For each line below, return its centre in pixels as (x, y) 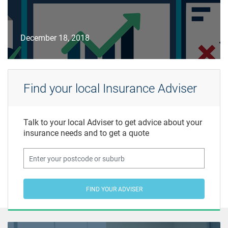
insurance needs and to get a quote (86, 133)
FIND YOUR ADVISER (114, 189)
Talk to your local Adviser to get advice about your (113, 122)
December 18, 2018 (55, 38)
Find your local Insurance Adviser (110, 88)
